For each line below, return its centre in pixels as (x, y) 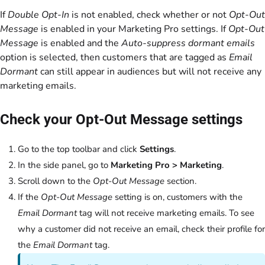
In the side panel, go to (64, 165)
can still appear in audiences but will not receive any (150, 72)
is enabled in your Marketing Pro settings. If (133, 29)
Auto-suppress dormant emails (188, 43)
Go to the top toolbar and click (79, 149)
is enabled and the (80, 43)
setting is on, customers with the (177, 197)
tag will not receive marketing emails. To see (166, 213)
